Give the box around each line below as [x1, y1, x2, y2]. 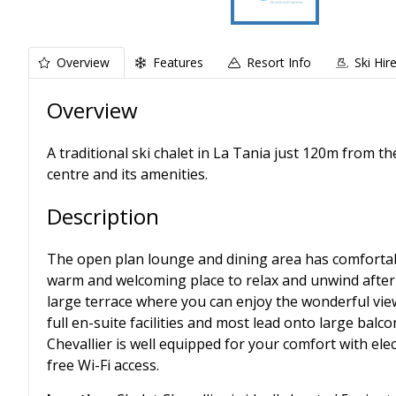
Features [153, 54, 203, 71]
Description [47, 202, 159, 231]
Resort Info [247, 54, 311, 71]
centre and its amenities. [47, 164, 208, 184]
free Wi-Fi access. [47, 355, 159, 375]
